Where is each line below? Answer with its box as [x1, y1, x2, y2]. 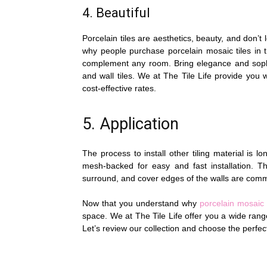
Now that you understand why [82, 198, 200, 208]
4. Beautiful [82, 5, 150, 20]
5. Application [82, 114, 179, 133]
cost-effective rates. [82, 83, 156, 93]
